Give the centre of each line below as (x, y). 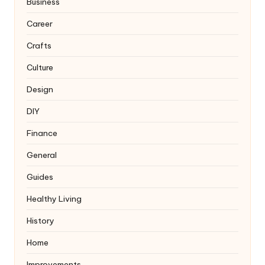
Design (40, 89)
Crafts (39, 45)
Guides (40, 177)
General (42, 155)
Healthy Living (54, 198)
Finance (42, 133)
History (41, 220)
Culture (40, 67)
